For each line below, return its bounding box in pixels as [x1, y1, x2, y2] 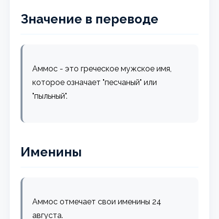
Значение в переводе [21, 11, 159, 26]
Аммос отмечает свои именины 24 [32, 197, 162, 206]
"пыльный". [32, 91, 68, 101]
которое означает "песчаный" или [32, 77, 157, 87]
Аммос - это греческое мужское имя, [32, 64, 172, 73]
